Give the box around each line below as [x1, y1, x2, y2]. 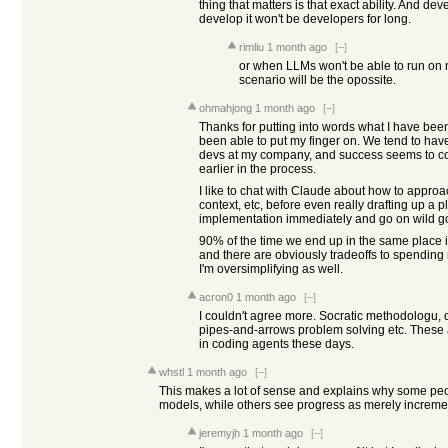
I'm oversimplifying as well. [199, 262, 343, 276]
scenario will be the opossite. [239, 73, 396, 87]
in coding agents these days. [199, 337, 354, 351]
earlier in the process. [199, 162, 316, 176]
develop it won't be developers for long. [199, 12, 411, 26]
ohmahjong [199, 102, 252, 114]
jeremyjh [199, 427, 240, 439]
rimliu [239, 41, 264, 53]
